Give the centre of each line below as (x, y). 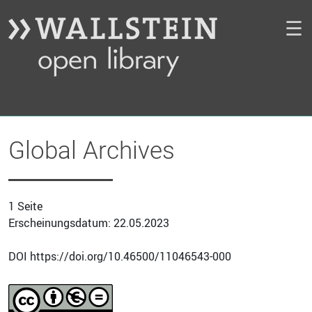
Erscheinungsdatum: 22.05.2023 (89, 223)
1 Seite (25, 206)
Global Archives (92, 150)
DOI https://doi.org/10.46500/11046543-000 (120, 256)
